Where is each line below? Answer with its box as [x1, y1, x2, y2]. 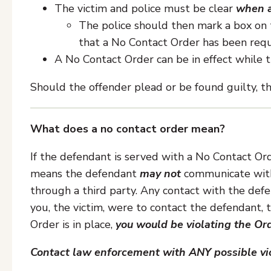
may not [140, 166, 181, 181]
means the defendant [30, 166, 140, 181]
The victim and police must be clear [54, 1, 236, 16]
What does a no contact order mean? [30, 122, 225, 136]
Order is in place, [30, 217, 116, 232]
